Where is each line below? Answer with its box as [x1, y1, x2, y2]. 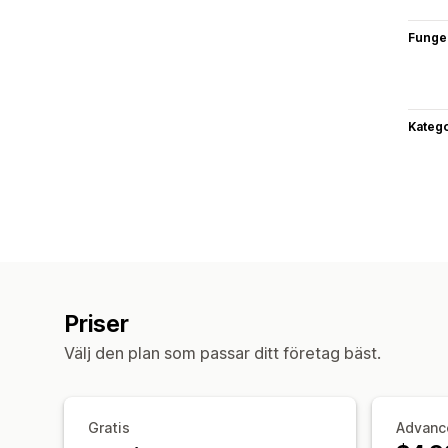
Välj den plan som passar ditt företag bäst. [64, 342, 381, 363]
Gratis [88, 418, 130, 436]
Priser [64, 309, 129, 338]
